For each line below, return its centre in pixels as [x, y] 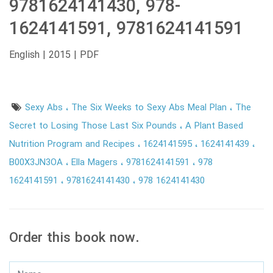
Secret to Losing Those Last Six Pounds [94, 126]
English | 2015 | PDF [54, 55]
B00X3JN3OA [37, 162]
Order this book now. [74, 238]
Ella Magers [96, 162]
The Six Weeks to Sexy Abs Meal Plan [151, 108]
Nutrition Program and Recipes [73, 144]
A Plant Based [214, 126]
